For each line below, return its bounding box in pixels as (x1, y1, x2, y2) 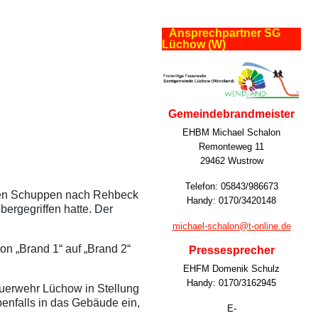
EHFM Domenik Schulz (183, 263, 280, 274)
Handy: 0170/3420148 (187, 194, 276, 206)
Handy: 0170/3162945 (187, 277, 276, 288)
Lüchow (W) (162, 38, 226, 51)
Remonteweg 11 (199, 141, 264, 152)
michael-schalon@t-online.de (172, 220, 291, 231)
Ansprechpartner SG (169, 27, 280, 40)
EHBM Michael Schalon (182, 126, 280, 138)
